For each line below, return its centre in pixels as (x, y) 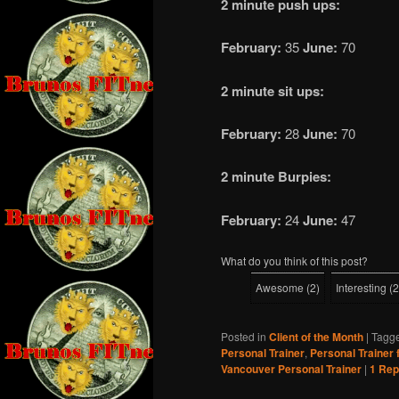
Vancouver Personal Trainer (291, 369)
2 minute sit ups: (273, 90)
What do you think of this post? (294, 261)
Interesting (361, 288)
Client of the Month (316, 337)
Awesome (280, 288)
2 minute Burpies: (276, 177)
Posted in (244, 337)
